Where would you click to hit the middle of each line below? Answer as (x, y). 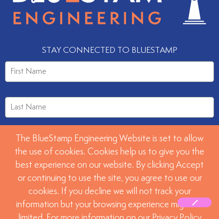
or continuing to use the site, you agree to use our (109, 178)
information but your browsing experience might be (109, 205)
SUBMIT (108, 179)
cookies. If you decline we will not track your (109, 192)
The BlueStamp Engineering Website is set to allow (109, 139)
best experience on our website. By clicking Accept (109, 165)
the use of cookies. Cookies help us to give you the (109, 152)
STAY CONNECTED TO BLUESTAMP (109, 50)
